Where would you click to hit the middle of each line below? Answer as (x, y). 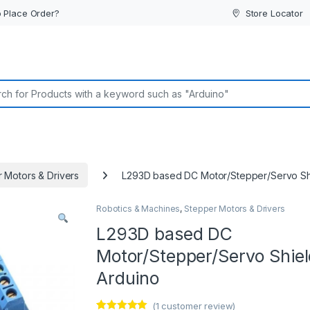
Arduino (128, 279)
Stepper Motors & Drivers (235, 209)
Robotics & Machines (138, 209)
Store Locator (274, 13)
